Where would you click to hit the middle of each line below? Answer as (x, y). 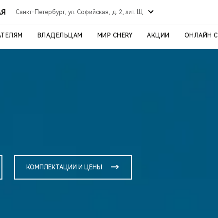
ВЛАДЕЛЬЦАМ (60, 36)
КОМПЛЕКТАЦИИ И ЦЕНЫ (64, 167)
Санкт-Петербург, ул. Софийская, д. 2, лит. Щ (80, 12)
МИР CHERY (115, 36)
